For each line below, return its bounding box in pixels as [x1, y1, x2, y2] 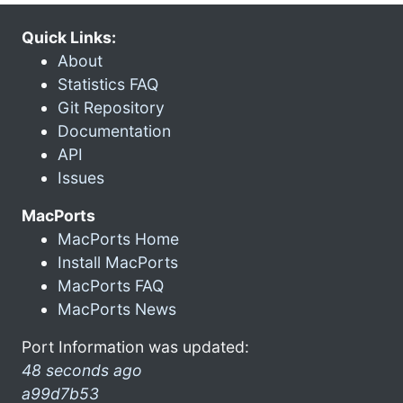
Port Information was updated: [22, 336, 249, 356]
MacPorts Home [58, 228, 179, 248]
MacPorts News [58, 299, 176, 318]
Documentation [58, 121, 171, 140]
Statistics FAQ [58, 74, 158, 94]
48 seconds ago [22, 360, 142, 380]
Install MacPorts [58, 252, 178, 272]
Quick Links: [22, 27, 116, 47]
